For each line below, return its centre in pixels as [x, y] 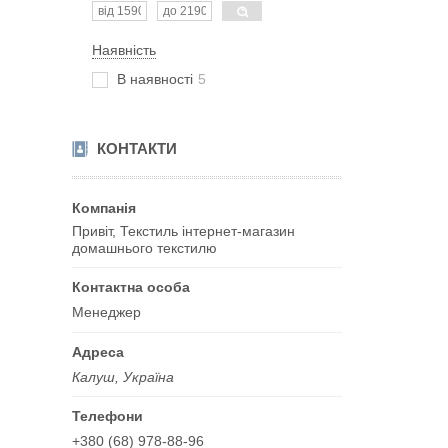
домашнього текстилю [144, 248]
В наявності [155, 79]
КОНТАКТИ [137, 148]
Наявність [124, 50]
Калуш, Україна [123, 376]
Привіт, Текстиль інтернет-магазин [183, 231]
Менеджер [106, 311]
